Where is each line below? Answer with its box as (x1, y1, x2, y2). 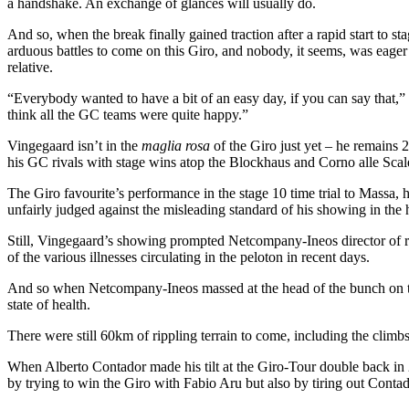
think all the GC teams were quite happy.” (7, 106, 248, 122)
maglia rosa (142, 137, 214, 153)
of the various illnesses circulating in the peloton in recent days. (7, 248, 370, 265)
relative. (7, 58, 53, 75)
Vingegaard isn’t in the (7, 137, 142, 153)
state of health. (7, 296, 90, 312)
